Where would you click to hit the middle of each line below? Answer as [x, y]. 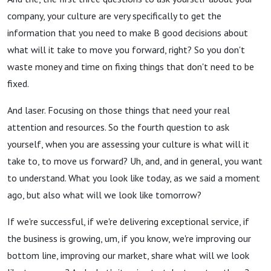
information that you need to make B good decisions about [128, 33]
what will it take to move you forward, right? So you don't [126, 50]
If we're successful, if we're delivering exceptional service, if [128, 221]
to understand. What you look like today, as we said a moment [134, 178]
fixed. [18, 83]
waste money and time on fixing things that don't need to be [131, 67]
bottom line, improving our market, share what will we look [128, 255]
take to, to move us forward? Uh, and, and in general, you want [135, 161]
